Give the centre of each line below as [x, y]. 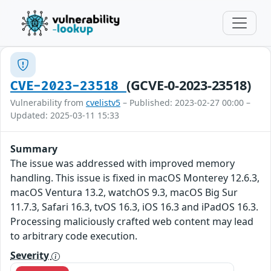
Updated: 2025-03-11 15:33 [65, 115]
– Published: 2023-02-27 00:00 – [185, 103]
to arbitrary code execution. [74, 236]
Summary [34, 149]
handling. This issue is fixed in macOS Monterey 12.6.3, [135, 178]
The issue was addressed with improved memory [122, 163]
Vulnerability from [48, 103]
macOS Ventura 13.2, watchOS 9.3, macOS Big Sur [124, 192]
